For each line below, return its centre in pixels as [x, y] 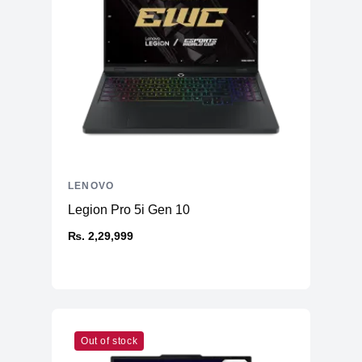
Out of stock [109, 341]
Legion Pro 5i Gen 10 [129, 210]
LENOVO [91, 186]
